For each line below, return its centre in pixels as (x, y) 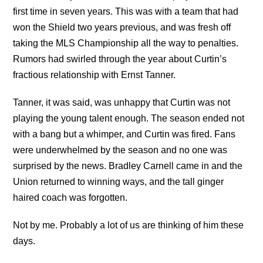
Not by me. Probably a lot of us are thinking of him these (129, 225)
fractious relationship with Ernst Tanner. (95, 75)
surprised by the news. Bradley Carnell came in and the (128, 166)
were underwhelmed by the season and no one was (120, 150)
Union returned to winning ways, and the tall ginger (119, 182)
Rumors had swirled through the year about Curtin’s (120, 59)
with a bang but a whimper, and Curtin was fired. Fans (124, 134)
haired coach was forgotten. (70, 198)
